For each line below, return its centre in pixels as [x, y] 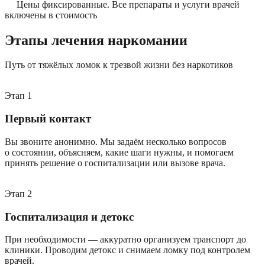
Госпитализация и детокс [69, 216]
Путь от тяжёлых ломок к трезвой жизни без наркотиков [119, 65]
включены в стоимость [51, 15]
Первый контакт [48, 119]
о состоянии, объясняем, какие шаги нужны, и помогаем [119, 152]
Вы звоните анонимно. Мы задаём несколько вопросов [116, 141]
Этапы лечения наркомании [96, 40]
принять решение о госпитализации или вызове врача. [115, 163]
